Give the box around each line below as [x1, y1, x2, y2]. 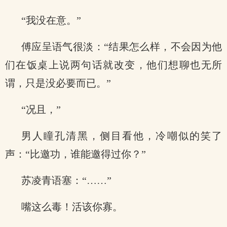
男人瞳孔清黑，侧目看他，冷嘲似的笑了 [21, 130, 222, 141]
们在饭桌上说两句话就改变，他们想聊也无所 [5, 59, 222, 70]
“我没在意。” [21, 15, 81, 26]
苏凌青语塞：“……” [21, 175, 111, 186]
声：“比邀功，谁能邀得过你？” [5, 148, 146, 160]
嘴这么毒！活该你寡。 [21, 201, 123, 212]
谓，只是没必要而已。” [5, 78, 111, 89]
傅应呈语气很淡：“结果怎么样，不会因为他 [21, 41, 222, 52]
